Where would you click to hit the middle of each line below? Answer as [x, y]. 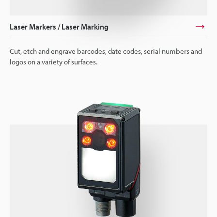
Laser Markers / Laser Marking [59, 26]
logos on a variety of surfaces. [54, 62]
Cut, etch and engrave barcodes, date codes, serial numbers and [106, 51]
